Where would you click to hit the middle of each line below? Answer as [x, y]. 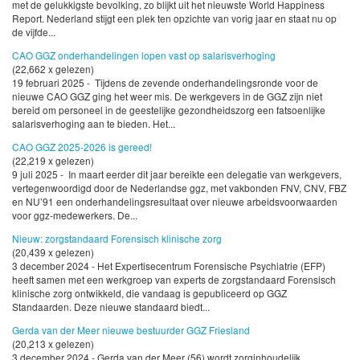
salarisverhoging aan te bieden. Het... [94, 124]
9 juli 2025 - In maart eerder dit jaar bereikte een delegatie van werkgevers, [177, 174]
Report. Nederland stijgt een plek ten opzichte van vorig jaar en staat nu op [174, 18]
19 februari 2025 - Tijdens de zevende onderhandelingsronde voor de [165, 83]
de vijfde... [34, 32]
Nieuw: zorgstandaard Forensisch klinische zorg [117, 238]
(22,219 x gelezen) [53, 161]
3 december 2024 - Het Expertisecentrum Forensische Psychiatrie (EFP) [169, 265]
